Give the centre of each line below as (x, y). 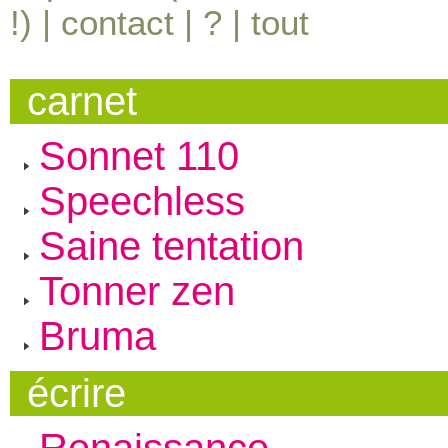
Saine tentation (171, 245)
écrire (77, 393)
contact (117, 22)
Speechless (141, 200)
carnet (82, 100)
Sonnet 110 (138, 155)
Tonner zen (136, 290)
